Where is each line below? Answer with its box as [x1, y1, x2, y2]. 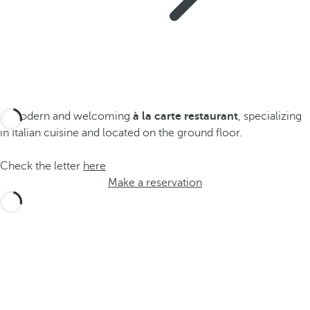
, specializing [238, 110, 302, 122]
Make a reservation [108, 176, 202, 189]
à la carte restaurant [133, 110, 238, 122]
